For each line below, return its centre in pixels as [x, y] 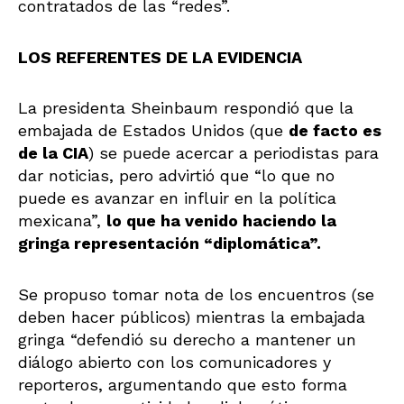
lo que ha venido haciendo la [221, 221]
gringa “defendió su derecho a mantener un [187, 339]
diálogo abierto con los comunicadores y [174, 362]
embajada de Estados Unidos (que [153, 131]
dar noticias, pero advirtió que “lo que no [176, 176]
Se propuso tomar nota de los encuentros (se [196, 294]
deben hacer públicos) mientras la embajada [192, 317]
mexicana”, [62, 221]
